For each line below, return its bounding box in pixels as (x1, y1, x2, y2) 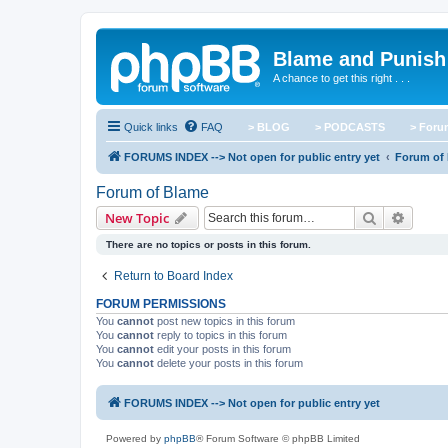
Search (377, 208, 419, 226)
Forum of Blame (96, 184, 209, 201)
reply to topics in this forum (154, 329, 287, 341)
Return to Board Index (114, 269, 233, 283)
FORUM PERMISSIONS (96, 297, 226, 311)
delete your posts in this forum (154, 357, 303, 369)
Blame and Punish (273, 48, 446, 70)
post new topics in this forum (154, 315, 295, 327)
